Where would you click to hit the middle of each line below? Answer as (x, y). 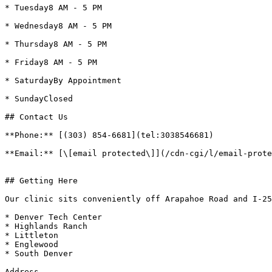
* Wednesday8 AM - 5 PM (58, 26)
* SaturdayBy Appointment (63, 80)
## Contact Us (41, 117)
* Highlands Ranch (46, 226)
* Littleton (32, 235)
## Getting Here (41, 181)
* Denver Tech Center (53, 217)
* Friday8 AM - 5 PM (51, 62)
